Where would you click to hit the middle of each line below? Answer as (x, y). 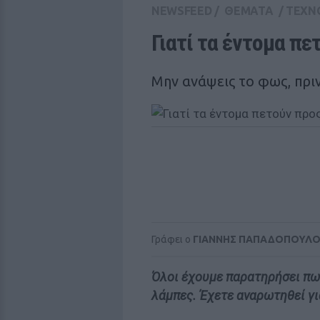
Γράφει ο (172, 239)
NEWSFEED (182, 11)
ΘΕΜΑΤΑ (249, 11)
